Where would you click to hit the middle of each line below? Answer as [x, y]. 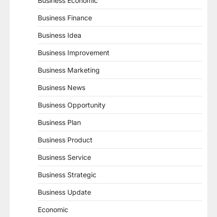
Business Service [64, 157]
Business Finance [65, 18]
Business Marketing [69, 70]
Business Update [64, 192]
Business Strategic [67, 175]
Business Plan [59, 123]
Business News [62, 88]
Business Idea [60, 35]
